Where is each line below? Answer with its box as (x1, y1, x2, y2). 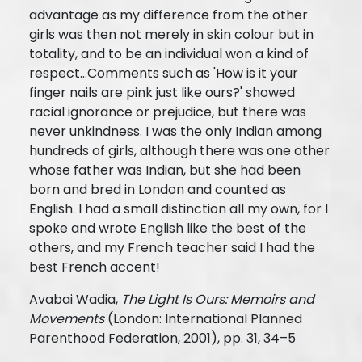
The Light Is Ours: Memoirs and (121, 289, 314, 309)
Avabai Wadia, (29, 289, 121, 309)
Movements (29, 309, 104, 328)
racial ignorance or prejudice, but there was (29, 102, 306, 121)
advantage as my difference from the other (29, 5, 308, 24)
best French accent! (29, 257, 160, 276)
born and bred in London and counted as (29, 179, 286, 199)
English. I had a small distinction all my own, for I (29, 199, 328, 218)
